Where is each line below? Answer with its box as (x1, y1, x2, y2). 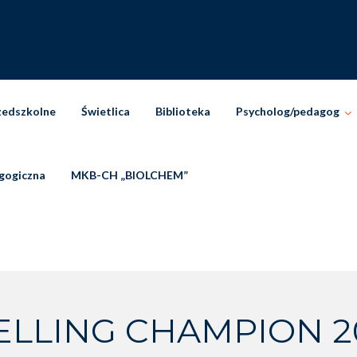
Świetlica (81, 104, 130, 118)
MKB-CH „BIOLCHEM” (71, 168, 188, 182)
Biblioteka (155, 104, 210, 118)
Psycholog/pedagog (236, 104, 339, 118)
